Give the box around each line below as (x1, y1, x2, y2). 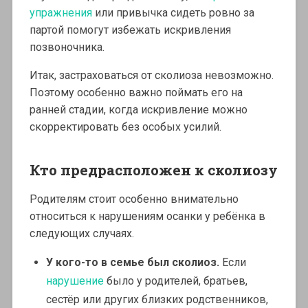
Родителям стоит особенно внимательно (29, 192, 239, 206)
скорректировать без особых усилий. (29, 120, 221, 133)
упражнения (29, 5, 92, 19)
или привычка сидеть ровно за (91, 5, 254, 19)
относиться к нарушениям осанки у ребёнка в (29, 209, 265, 223)
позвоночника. (29, 40, 104, 54)
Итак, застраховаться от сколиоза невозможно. (29, 68, 274, 82)
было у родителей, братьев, (106, 274, 247, 287)
